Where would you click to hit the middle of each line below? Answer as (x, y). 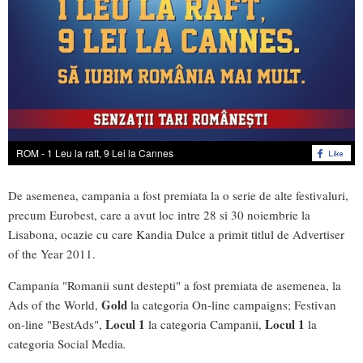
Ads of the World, (55, 305)
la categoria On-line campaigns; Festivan (232, 305)
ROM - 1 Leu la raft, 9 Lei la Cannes (95, 153)
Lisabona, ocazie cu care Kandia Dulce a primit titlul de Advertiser (176, 235)
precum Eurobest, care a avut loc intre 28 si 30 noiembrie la (159, 215)
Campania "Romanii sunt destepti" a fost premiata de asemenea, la (175, 286)
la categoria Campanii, (205, 325)
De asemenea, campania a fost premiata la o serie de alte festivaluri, (178, 196)
